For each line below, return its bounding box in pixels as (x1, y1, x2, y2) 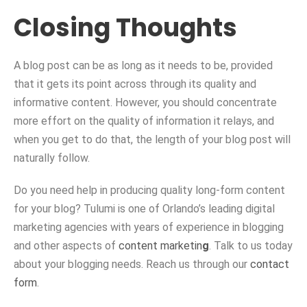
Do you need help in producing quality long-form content (14, 184, 285, 197)
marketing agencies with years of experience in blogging (14, 221, 284, 234)
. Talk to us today (209, 239, 293, 253)
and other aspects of (14, 239, 119, 253)
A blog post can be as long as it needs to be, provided (14, 59, 273, 73)
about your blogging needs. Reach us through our (14, 258, 250, 271)
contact (250, 258, 289, 271)
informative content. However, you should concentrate (14, 96, 277, 110)
